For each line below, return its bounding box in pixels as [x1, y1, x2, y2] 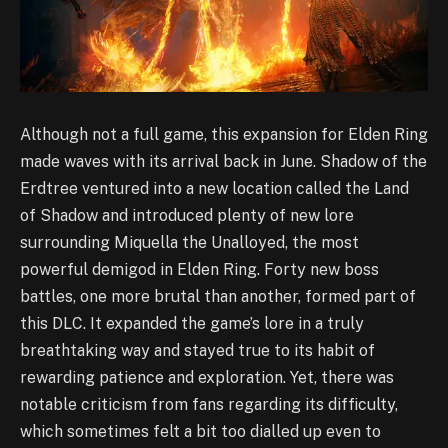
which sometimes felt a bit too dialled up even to [20, 422, 381, 442]
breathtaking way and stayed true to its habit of [20, 341, 375, 361]
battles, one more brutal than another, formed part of [20, 287, 416, 307]
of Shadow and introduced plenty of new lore [20, 206, 354, 226]
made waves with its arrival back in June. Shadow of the [20, 152, 427, 172]
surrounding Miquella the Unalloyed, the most [20, 233, 359, 253]
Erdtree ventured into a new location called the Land [20, 179, 409, 199]
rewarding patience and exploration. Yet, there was [20, 368, 394, 388]
